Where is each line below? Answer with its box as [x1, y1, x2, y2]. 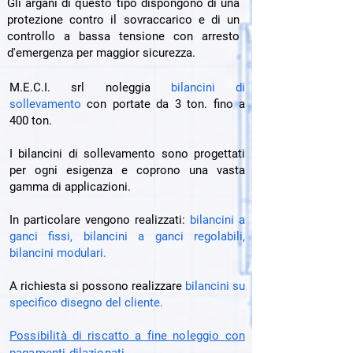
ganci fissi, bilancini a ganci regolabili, [9, 229, 245, 243]
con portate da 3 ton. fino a [81, 97, 245, 111]
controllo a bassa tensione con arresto [7, 29, 240, 43]
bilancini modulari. [9, 246, 106, 260]
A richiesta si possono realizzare [9, 279, 185, 293]
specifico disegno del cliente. [9, 295, 163, 310]
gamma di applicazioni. [9, 180, 131, 194]
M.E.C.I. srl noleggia [9, 80, 171, 95]
